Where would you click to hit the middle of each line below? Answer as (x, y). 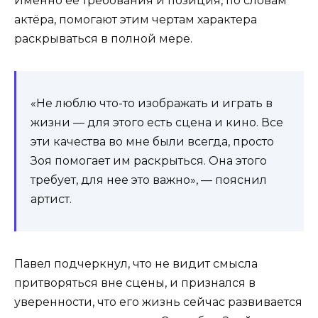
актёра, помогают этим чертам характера (136, 20)
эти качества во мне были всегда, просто (152, 142)
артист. (51, 199)
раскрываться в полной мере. (103, 39)
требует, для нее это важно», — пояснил (149, 180)
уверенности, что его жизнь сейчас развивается (158, 302)
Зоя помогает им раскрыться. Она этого (149, 161)
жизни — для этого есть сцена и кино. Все (157, 123)
